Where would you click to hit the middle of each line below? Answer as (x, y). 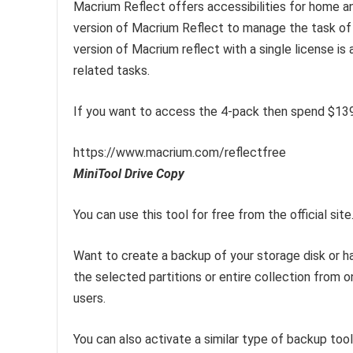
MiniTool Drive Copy (129, 174)
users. (89, 298)
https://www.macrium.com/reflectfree (180, 152)
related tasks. (111, 71)
